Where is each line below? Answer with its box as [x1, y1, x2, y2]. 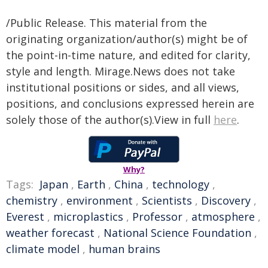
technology [152, 177, 209, 191]
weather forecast [6, 226, 95, 240]
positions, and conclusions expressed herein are [6, 96, 254, 111]
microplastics [53, 209, 123, 224]
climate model [6, 242, 80, 256]
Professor [132, 209, 182, 224]
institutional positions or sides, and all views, [6, 80, 239, 95]
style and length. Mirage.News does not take [6, 64, 235, 78]
